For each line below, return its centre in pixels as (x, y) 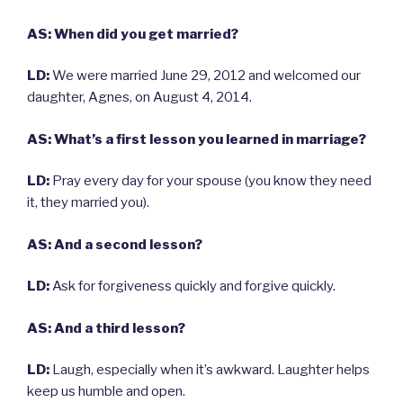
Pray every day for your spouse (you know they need (210, 181)
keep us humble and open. (106, 392)
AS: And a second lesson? (115, 244)
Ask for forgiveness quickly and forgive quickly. (193, 287)
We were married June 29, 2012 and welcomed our (205, 76)
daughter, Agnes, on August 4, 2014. (139, 98)
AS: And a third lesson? (106, 328)
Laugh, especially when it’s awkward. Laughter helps (210, 370)
